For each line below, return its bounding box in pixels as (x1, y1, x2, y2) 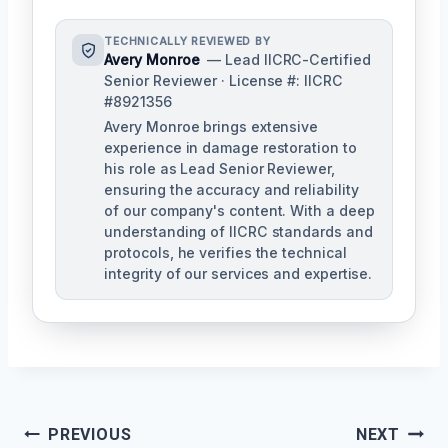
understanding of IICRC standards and (104, 223, 373, 241)
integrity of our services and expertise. (104, 265, 373, 283)
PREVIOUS (48, 425, 132, 445)
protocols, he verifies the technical (104, 244, 347, 262)
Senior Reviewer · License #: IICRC (104, 72, 343, 90)
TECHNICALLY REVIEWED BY (104, 35, 271, 49)
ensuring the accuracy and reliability (104, 181, 359, 199)
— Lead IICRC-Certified (207, 51, 371, 69)
